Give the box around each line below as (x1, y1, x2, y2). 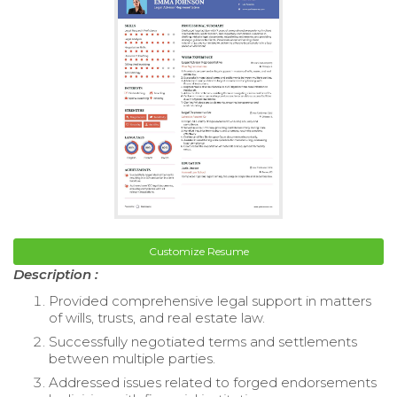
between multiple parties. (49, 349, 215, 367)
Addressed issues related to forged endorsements (49, 373, 377, 391)
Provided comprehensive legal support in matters (49, 292, 371, 309)
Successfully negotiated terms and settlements (49, 332, 357, 350)
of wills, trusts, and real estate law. (49, 308, 265, 326)
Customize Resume (148, 244, 249, 258)
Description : (13, 265, 98, 283)
